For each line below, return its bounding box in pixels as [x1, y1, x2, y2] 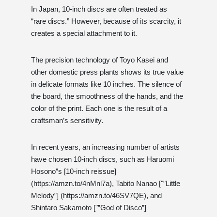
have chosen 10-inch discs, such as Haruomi [31, 155, 174, 163]
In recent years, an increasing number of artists [31, 142, 180, 151]
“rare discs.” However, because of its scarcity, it [31, 16, 181, 25]
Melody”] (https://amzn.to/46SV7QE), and [31, 191, 162, 200]
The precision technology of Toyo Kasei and [31, 55, 168, 64]
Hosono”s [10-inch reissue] [31, 167, 116, 175]
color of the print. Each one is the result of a [31, 104, 167, 112]
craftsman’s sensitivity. [31, 116, 103, 124]
